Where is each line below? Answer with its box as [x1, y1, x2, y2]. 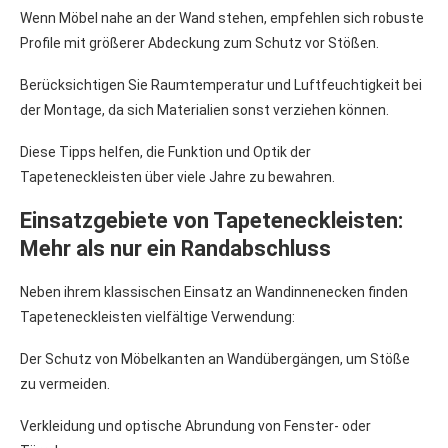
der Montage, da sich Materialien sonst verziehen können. [20, 101, 389, 118]
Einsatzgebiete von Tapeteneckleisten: [20, 207, 403, 233]
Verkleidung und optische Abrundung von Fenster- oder [20, 417, 371, 434]
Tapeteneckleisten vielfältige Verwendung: [20, 308, 295, 325]
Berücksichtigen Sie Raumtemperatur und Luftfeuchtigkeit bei [20, 76, 422, 93]
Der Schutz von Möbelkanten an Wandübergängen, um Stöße [20, 350, 410, 367]
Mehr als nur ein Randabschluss [20, 235, 331, 261]
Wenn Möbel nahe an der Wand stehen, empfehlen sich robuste [20, 9, 424, 26]
